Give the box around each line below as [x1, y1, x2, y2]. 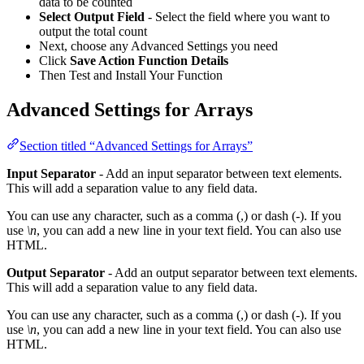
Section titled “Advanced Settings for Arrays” [19, 139, 253, 154]
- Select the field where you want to [145, 10, 330, 24]
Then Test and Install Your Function [39, 68, 223, 83]
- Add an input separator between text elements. [96, 167, 342, 181]
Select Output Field [39, 10, 145, 24]
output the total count [39, 24, 147, 39]
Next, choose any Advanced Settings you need [39, 39, 278, 54]
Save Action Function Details [70, 54, 228, 68]
